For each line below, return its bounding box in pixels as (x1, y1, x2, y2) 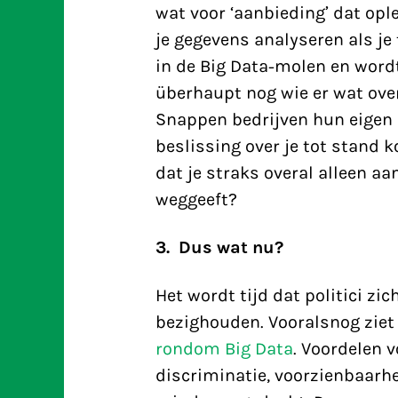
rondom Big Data (155, 338, 293, 359)
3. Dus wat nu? (155, 237, 283, 258)
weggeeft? (155, 189, 237, 210)
